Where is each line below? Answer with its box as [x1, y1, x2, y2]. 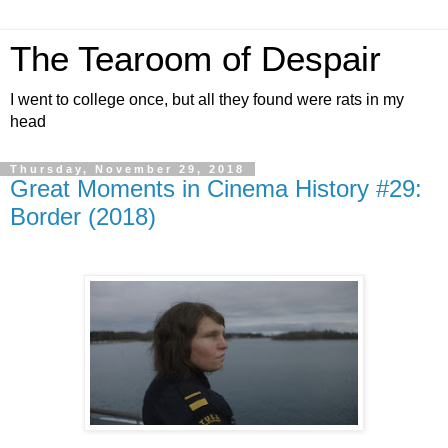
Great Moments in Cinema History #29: [10, 175, 422, 202]
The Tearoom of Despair [10, 40, 381, 78]
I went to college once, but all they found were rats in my [10, 91, 404, 108]
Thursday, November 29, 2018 [10, 163, 245, 175]
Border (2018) [10, 203, 156, 230]
